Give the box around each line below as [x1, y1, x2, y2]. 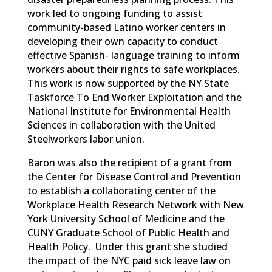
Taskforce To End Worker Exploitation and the [27, 90, 242, 104]
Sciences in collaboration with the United [27, 118, 216, 132]
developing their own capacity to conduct [27, 34, 218, 48]
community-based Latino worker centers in [27, 20, 226, 34]
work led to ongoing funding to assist [27, 6, 202, 20]
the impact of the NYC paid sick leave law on [27, 253, 231, 267]
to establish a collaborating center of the [27, 183, 216, 197]
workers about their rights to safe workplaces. [27, 62, 242, 76]
